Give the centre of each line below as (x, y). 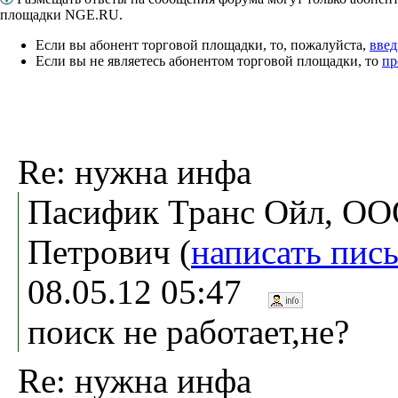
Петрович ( (109, 251)
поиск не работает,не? (188, 331)
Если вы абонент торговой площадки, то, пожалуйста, (203, 44)
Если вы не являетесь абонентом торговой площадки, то (209, 60)
